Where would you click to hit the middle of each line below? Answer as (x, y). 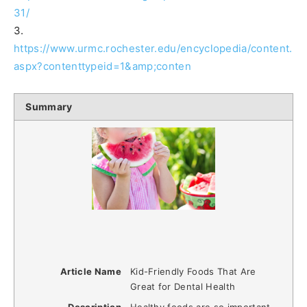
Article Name (91, 271)
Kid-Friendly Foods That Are (193, 271)
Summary (49, 106)
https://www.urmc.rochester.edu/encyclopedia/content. (153, 48)
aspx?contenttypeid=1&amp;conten (102, 66)
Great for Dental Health (183, 286)
